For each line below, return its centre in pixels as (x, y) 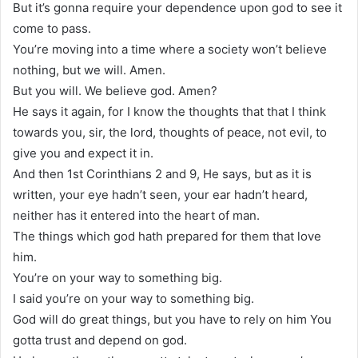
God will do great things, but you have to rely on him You (172, 319)
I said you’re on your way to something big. (133, 298)
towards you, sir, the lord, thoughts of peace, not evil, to (170, 132)
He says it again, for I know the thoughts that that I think (169, 111)
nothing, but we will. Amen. (89, 70)
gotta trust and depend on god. (100, 340)
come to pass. (52, 28)
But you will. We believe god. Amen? (115, 90)
